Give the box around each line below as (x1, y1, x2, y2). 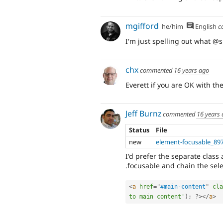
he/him (162, 22, 184, 31)
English (193, 22, 217, 31)
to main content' (129, 193, 185, 201)
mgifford (125, 20, 159, 32)
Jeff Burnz (125, 108, 161, 119)
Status (129, 125, 150, 134)
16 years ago (174, 66, 209, 75)
